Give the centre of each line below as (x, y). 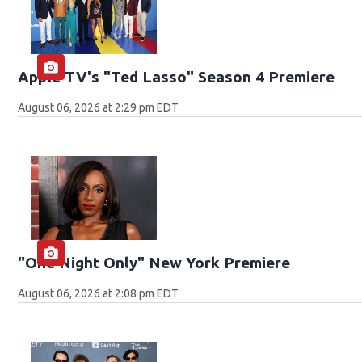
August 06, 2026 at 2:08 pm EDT (99, 293)
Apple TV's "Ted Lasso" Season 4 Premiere (177, 77)
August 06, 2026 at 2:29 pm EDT (99, 108)
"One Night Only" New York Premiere (154, 262)
